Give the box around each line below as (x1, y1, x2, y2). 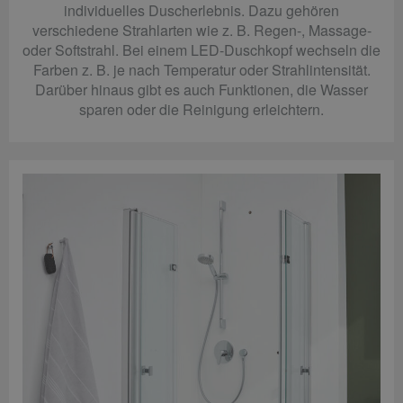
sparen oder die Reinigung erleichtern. (79, 98, 324, 120)
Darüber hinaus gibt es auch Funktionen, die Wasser (35, 78, 368, 100)
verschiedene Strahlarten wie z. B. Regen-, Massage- (31, 19, 372, 40)
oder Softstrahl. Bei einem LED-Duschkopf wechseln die (22, 39, 381, 60)
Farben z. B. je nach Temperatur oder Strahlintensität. (32, 58, 371, 80)
